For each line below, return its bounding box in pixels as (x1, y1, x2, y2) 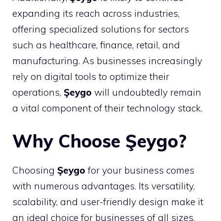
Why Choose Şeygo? (12, 130, 186, 152)
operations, (12, 86, 64, 98)
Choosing (12, 164, 57, 176)
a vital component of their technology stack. (12, 102, 202, 114)
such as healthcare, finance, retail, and (12, 38, 180, 51)
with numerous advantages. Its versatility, (12, 180, 195, 192)
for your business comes (85, 164, 194, 176)
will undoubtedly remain (92, 86, 201, 98)
